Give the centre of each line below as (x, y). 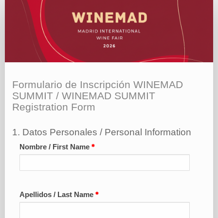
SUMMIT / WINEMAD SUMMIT (84, 96)
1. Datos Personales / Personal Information (102, 132)
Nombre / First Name (55, 147)
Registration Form (54, 107)
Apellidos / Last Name (57, 195)
